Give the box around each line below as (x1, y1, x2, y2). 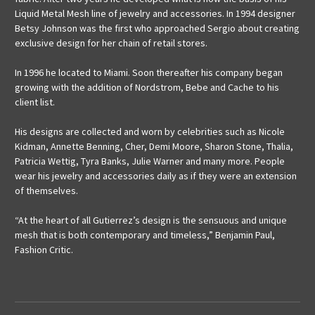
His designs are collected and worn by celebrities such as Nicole (15, 125, 285, 139)
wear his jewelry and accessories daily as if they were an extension (15, 169, 297, 183)
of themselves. (15, 184, 78, 198)
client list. (15, 96, 55, 109)
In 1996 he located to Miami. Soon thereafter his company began (15, 66, 283, 79)
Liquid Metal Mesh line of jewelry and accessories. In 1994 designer (15, 7, 295, 20)
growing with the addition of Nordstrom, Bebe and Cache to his (15, 81, 279, 94)
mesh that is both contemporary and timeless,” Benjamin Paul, (15, 229, 275, 242)
